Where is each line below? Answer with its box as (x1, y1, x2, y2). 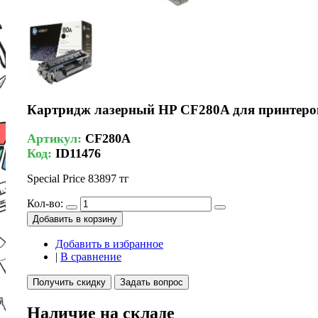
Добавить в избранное (55, 237, 163, 250)
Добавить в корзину (33, 213, 117, 224)
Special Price (27, 172, 85, 185)
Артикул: (27, 131, 85, 146)
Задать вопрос (120, 276, 183, 287)
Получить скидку (33, 276, 106, 287)
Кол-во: (27, 197, 63, 209)
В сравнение (60, 250, 121, 263)
